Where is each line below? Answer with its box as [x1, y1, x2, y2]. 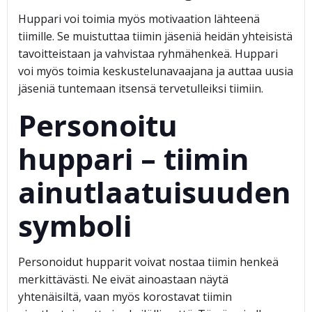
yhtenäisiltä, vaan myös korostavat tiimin [18, 289, 232, 304]
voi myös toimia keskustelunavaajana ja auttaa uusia [18, 63, 293, 79]
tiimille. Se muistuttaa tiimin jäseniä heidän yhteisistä [18, 29, 292, 44]
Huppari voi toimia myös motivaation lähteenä [18, 11, 260, 26]
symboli [18, 205, 132, 245]
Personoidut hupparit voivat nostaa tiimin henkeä [18, 254, 279, 270]
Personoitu [18, 105, 178, 145]
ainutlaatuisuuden [18, 172, 291, 212]
